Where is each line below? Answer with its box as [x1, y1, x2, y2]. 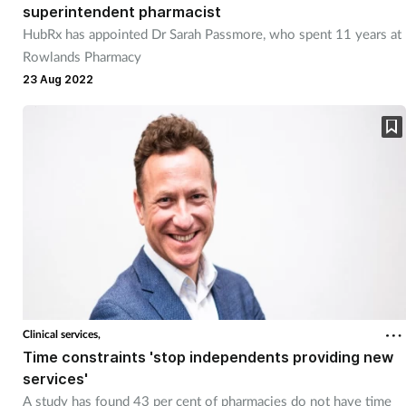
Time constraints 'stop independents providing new [22, 348, 393, 367]
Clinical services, [22, 327, 101, 342]
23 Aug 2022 [22, 72, 93, 86]
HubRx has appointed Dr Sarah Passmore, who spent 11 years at [22, 24, 401, 42]
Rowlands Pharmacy [22, 47, 141, 64]
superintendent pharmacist [22, 2, 221, 21]
